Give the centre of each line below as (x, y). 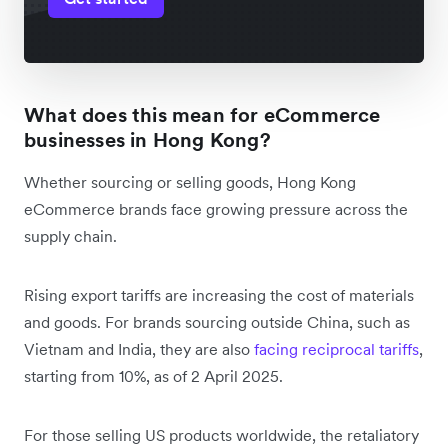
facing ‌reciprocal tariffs (336, 349)
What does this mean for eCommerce (202, 115)
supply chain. (72, 236)
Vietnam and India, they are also (139, 349)
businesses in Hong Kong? (147, 140)
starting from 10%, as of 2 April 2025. (153, 376)
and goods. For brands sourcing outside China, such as (217, 322)
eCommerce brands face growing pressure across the (216, 209)
